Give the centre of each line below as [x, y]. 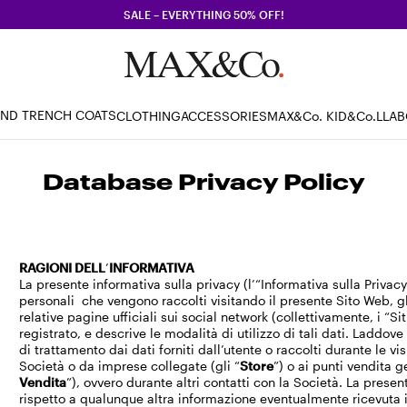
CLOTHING [149, 115]
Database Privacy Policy [203, 182]
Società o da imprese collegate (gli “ [130, 366]
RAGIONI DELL [63, 268]
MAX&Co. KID [307, 115]
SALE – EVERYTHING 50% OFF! [203, 15]
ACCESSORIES [224, 115]
